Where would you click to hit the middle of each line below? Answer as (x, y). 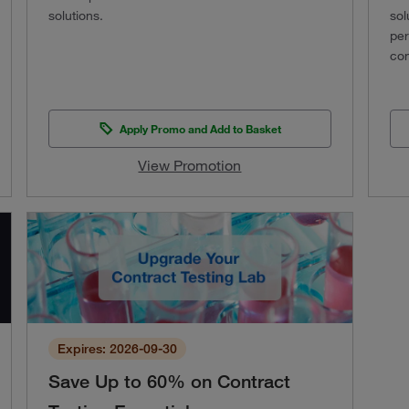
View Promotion (190, 165)
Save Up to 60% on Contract (170, 382)
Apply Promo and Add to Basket (200, 128)
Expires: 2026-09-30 (118, 349)
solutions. (76, 15)
